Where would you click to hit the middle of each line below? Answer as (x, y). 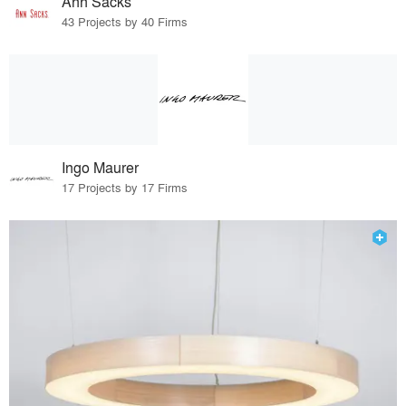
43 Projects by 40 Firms (125, 21)
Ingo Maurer (101, 167)
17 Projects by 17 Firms (125, 187)
